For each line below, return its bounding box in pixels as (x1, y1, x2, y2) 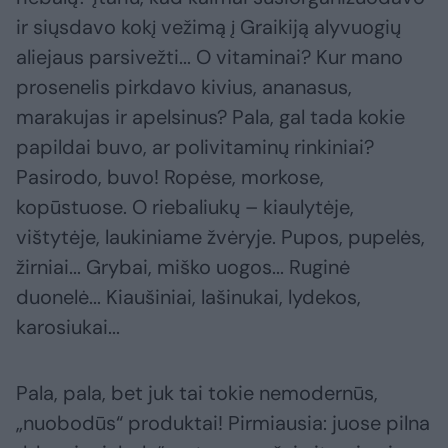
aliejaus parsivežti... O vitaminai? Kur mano (16, 44, 403, 71)
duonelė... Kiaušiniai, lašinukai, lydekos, (16, 284, 361, 311)
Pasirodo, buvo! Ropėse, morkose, (16, 164, 324, 191)
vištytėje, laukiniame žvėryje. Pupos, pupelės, (16, 224, 425, 251)
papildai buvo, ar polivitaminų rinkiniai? (16, 134, 374, 161)
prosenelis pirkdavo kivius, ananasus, (16, 74, 352, 101)
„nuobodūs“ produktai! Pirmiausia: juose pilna (16, 410, 430, 437)
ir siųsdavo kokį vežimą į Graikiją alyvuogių (16, 14, 401, 41)
